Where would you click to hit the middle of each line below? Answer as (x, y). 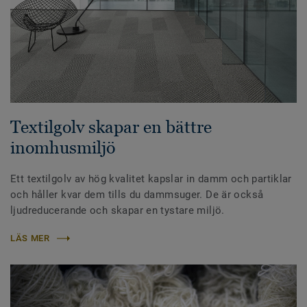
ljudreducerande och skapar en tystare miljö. (118, 211)
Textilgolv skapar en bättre (111, 127)
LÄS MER (30, 238)
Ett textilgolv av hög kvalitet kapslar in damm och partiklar (151, 179)
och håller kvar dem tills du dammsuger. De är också (137, 195)
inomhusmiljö (63, 148)
